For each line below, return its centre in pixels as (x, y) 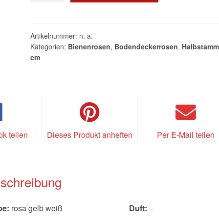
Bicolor (42, 11)
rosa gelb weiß (70, 208)
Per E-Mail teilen (186, 135)
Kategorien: (49, 47)
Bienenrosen (89, 47)
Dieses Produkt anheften (89, 135)
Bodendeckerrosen (146, 47)
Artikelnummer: (55, 36)
